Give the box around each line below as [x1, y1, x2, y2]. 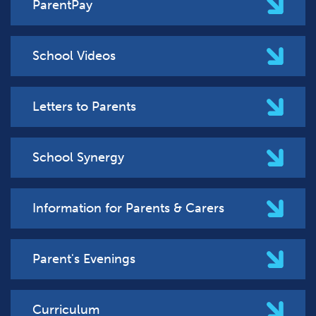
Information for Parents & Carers [32, 200, 224, 216]
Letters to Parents [32, 99, 136, 114]
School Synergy [32, 150, 124, 165]
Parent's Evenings [32, 251, 135, 267]
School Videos [32, 48, 116, 63]
